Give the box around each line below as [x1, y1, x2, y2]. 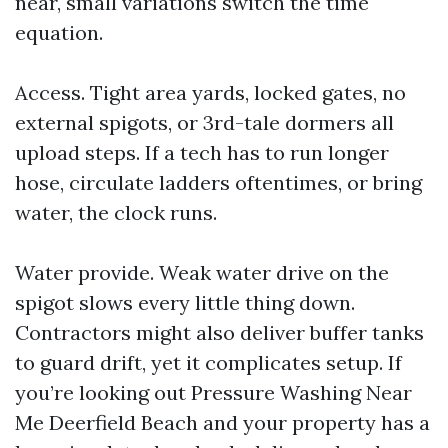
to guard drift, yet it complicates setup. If [15, 350, 402, 375]
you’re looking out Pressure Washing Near [15, 380, 412, 405]
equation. [15, 20, 103, 45]
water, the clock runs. [15, 200, 217, 225]
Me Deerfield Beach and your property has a [15, 410, 430, 435]
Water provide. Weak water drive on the [15, 260, 389, 285]
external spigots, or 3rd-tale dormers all [15, 110, 394, 135]
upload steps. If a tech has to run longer [15, 140, 389, 165]
